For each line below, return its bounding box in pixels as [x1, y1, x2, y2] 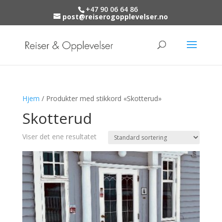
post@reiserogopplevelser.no [62, 11, 168, 21]
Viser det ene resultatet [22, 132, 97, 141]
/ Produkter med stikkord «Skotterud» [39, 94, 162, 103]
